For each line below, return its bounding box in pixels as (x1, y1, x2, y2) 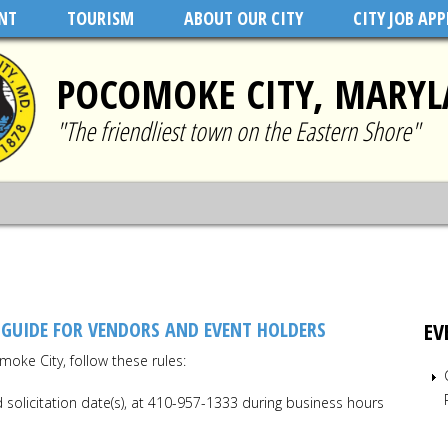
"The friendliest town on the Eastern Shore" (56, 112, 420, 149)
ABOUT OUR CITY (183, 6, 303, 30)
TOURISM (66, 6, 134, 30)
